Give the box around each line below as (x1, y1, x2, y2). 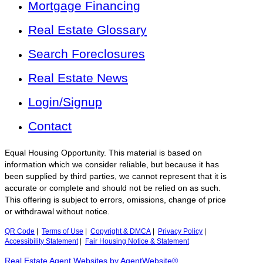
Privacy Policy (158, 228, 203, 235)
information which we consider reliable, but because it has (5, 160, 219, 170)
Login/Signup (28, 95, 102, 109)
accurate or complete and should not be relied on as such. (5, 184, 221, 193)
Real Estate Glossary (28, 23, 147, 37)
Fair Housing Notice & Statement (85, 238, 189, 245)
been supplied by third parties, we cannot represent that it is (5, 172, 227, 181)
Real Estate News (28, 71, 128, 85)
